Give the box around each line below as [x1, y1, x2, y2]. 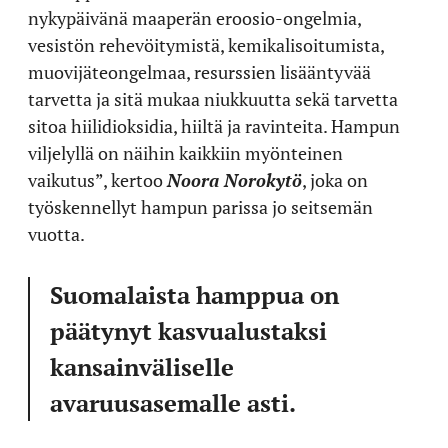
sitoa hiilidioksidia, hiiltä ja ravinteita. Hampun [28, 113, 400, 138]
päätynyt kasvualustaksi [50, 314, 327, 347]
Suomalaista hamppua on [50, 278, 339, 311]
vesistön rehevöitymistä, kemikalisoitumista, [28, 32, 384, 57]
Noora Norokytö [167, 167, 302, 192]
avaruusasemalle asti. [50, 386, 296, 419]
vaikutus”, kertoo [28, 167, 167, 192]
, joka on [302, 167, 368, 192]
